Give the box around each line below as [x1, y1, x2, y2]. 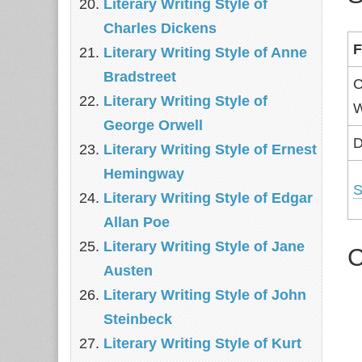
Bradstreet [103, 69, 176, 85]
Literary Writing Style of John [103, 287, 306, 303]
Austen [103, 263, 153, 279]
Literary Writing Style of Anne [103, 44, 307, 61]
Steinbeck [103, 311, 172, 327]
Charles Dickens [103, 20, 217, 36]
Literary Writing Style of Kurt [103, 335, 301, 351]
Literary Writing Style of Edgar [103, 190, 313, 206]
